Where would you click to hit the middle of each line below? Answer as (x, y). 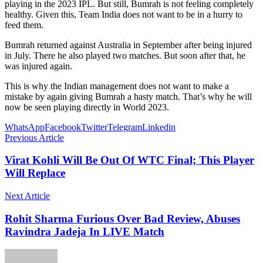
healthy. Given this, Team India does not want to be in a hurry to (124, 14)
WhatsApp (25, 127)
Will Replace (35, 173)
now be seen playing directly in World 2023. (87, 107)
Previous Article (34, 137)
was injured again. (38, 66)
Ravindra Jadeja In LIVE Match (85, 231)
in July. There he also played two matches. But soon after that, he (125, 55)
